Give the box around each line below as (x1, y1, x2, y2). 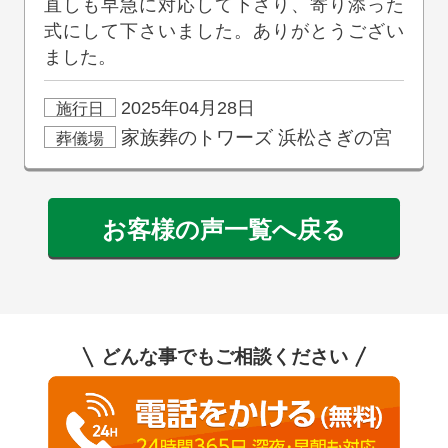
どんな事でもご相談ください (100, 346, 348, 368)
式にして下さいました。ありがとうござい (44, 21, 404, 42)
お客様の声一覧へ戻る (101, 216, 346, 244)
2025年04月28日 (115, 98, 255, 119)
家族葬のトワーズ (120, 126, 273, 148)
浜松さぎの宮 (277, 126, 392, 148)
